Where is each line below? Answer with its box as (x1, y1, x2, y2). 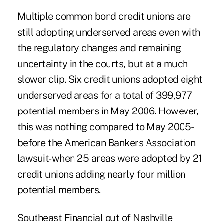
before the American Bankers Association (17, 136, 196, 148)
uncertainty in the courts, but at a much (17, 57, 188, 70)
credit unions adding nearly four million (17, 168, 185, 180)
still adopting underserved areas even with (17, 26, 200, 38)
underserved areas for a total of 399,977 (17, 89, 192, 101)
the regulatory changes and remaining (17, 41, 181, 54)
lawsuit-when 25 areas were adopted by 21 (17, 152, 202, 164)
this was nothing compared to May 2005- (17, 120, 194, 133)
